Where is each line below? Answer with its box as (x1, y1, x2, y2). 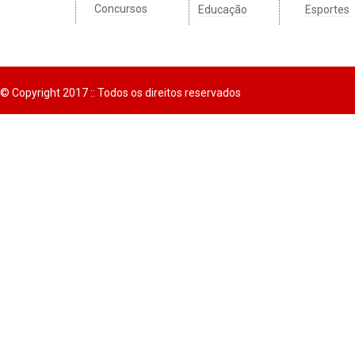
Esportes (305, 3, 349, 16)
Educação (197, 3, 247, 16)
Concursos (94, 2, 147, 15)
